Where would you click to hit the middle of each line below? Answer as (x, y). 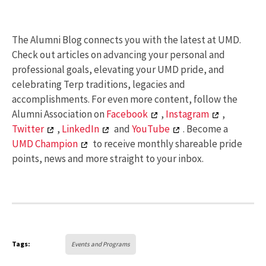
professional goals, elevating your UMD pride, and (118, 70)
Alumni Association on (59, 114)
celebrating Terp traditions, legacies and (99, 85)
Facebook (127, 114)
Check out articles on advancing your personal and (118, 55)
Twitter (28, 129)
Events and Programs (101, 244)
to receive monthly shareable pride (167, 144)
